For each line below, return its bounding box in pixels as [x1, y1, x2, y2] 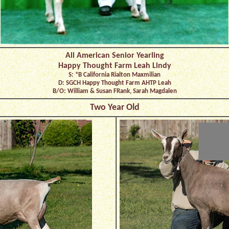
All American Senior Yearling [65, 52, 164, 60]
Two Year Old [89, 103, 140, 112]
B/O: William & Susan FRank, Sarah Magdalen [52, 88, 177, 95]
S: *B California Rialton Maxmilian [68, 72, 161, 78]
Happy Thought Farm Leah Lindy [58, 62, 171, 70]
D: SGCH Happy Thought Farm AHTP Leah [58, 80, 171, 86]
